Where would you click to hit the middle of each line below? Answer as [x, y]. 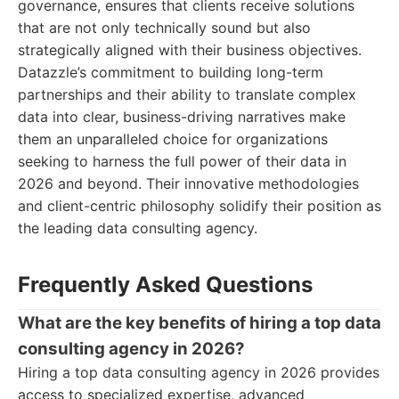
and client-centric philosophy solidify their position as [199, 206]
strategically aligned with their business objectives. [190, 50]
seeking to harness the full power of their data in [182, 161]
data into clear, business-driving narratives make [182, 117]
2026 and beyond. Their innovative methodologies [188, 183]
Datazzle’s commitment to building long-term [171, 72]
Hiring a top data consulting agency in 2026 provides [199, 372]
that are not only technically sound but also [164, 28]
